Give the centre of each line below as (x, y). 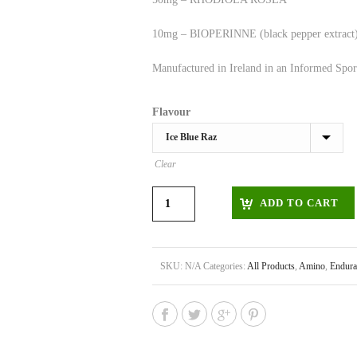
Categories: (225, 266)
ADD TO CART (299, 203)
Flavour (171, 112)
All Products (271, 266)
